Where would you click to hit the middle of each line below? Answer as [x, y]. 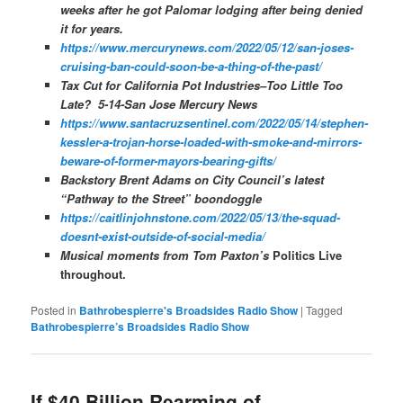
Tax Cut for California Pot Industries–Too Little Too [201, 85]
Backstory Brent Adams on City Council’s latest [192, 180]
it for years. [91, 29]
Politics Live [307, 255]
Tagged [325, 310]
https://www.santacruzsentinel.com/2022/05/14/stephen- [214, 123]
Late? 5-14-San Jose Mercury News [158, 104]
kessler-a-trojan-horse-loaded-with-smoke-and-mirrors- [210, 142]
